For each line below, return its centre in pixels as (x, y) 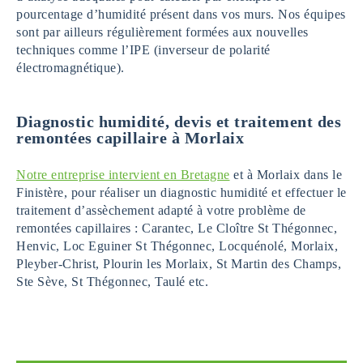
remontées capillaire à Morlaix (130, 138)
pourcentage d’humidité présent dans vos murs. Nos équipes (181, 15)
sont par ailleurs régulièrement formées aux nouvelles (162, 32)
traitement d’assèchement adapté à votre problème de (161, 211)
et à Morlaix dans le (286, 175)
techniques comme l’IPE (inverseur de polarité (143, 50)
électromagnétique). (70, 68)
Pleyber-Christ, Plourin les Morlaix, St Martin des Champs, (179, 264)
